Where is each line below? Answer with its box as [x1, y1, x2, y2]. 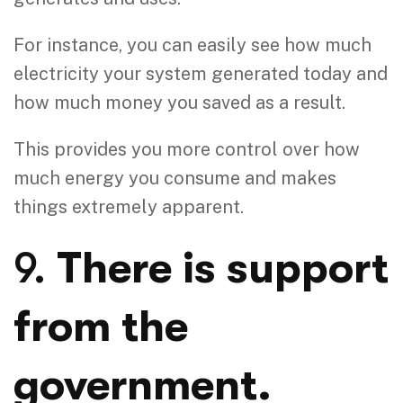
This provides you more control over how [13, 138, 360, 160]
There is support [46, 243, 389, 293]
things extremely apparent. [13, 195, 244, 218]
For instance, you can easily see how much [13, 33, 372, 56]
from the [13, 301, 188, 352]
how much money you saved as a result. [13, 91, 345, 113]
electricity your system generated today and [13, 62, 388, 85]
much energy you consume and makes [13, 166, 336, 189]
